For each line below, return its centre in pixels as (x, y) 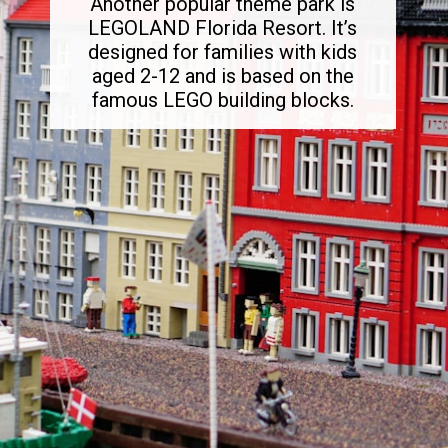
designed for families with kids (223, 51)
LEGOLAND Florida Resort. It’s (223, 27)
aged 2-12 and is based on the (222, 75)
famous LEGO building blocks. (222, 99)
